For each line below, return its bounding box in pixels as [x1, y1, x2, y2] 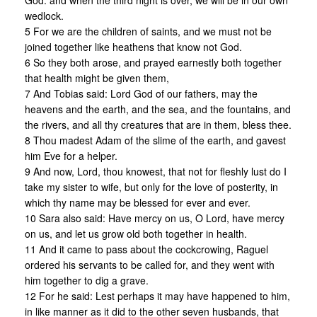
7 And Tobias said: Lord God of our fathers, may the [25, 86, 258, 101]
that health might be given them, [25, 71, 169, 86]
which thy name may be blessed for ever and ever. [25, 195, 250, 210]
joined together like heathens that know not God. [25, 40, 242, 54]
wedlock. [25, 8, 64, 23]
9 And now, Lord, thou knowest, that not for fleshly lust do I [25, 164, 287, 179]
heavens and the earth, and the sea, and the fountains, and [25, 102, 291, 117]
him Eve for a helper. [25, 149, 117, 163]
